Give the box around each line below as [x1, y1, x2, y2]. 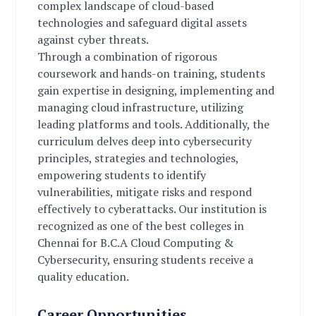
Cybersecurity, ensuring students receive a [37, 252, 254, 267]
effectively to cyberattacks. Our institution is [37, 201, 267, 217]
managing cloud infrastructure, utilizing [37, 99, 244, 115]
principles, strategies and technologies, [37, 150, 239, 166]
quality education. [37, 269, 130, 284]
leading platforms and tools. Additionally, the [37, 116, 270, 132]
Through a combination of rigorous [37, 49, 218, 64]
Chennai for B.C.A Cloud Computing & [37, 235, 234, 250]
